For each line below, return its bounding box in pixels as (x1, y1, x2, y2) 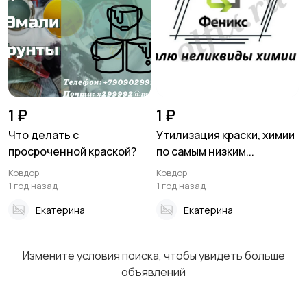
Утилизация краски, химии (156, 127, 295, 143)
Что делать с (8, 127, 79, 143)
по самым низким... (156, 144, 254, 160)
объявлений (121, 265, 186, 280)
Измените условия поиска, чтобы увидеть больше (22, 248, 285, 264)
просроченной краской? (8, 144, 136, 160)
